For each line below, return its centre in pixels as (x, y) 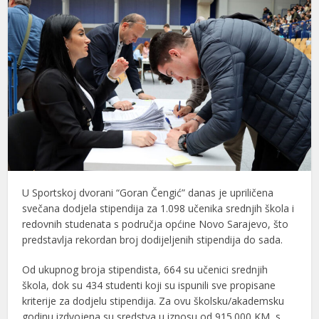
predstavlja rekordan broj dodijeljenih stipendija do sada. (153, 239)
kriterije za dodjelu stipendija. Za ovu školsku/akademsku (153, 300)
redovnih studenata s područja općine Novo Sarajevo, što (156, 224)
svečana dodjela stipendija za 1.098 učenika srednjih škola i (158, 208)
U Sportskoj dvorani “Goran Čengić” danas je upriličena (148, 192)
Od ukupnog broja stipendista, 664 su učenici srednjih (145, 269)
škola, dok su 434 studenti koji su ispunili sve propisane (149, 285)
